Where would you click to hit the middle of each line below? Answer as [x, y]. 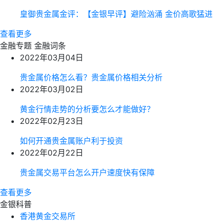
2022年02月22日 [52, 153]
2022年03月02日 [52, 89]
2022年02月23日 [52, 121]
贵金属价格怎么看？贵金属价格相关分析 [91, 77]
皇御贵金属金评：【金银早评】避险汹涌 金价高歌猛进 [116, 14]
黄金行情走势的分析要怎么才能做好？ [87, 109]
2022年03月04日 [52, 57]
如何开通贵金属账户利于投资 [71, 141]
